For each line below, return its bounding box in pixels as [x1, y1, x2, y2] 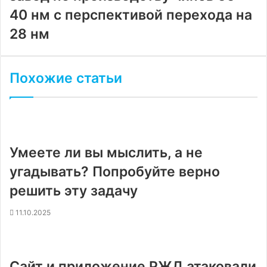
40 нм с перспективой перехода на [10, 7, 252, 23]
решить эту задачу [10, 182, 138, 199]
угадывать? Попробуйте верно [10, 163, 220, 180]
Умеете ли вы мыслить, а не [10, 144, 203, 161]
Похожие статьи [10, 70, 122, 86]
